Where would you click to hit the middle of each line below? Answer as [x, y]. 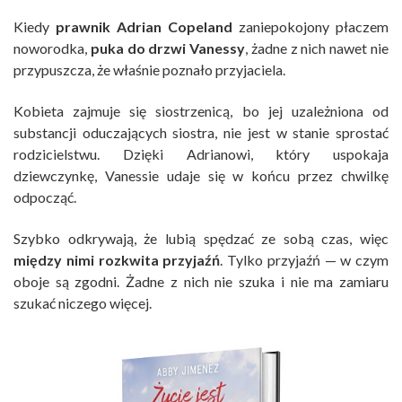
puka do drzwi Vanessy [168, 48]
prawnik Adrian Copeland [144, 27]
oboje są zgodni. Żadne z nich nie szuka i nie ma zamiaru [201, 282]
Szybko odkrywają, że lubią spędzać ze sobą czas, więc [201, 239]
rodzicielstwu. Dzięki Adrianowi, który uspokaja [201, 154]
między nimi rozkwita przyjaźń [117, 260]
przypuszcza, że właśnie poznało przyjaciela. [149, 70]
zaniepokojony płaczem [310, 27]
